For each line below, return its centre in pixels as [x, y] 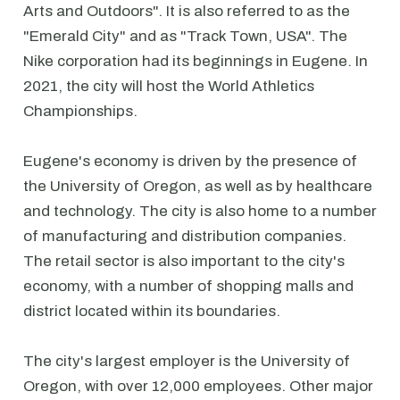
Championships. [80, 111]
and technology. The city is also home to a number [200, 211]
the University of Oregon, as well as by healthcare [198, 186]
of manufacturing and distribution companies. [185, 236]
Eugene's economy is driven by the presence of [190, 161]
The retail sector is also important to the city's [184, 261]
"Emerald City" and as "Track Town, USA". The [185, 36]
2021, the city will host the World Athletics [169, 86]
